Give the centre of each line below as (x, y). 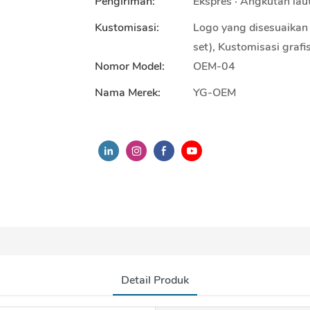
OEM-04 (214, 66)
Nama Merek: (128, 92)
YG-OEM (215, 92)
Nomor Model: (130, 66)
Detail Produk (155, 280)
